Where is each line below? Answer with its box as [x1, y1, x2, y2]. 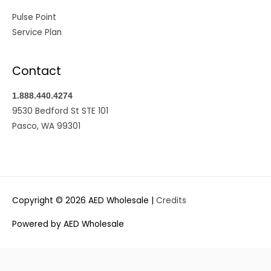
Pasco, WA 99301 [12, 120, 80, 132]
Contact [12, 63, 61, 80]
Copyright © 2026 [12, 195, 88, 207]
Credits [156, 195, 186, 207]
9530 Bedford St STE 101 [12, 105, 108, 117]
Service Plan [12, 27, 62, 39]
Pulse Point [12, 11, 56, 24]
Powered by [12, 218, 64, 230]
